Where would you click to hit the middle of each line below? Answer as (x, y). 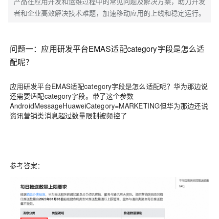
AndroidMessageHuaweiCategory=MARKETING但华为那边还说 (109, 106)
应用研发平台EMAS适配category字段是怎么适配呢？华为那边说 (109, 86)
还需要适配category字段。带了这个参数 (72, 96)
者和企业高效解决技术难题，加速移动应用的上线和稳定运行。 (109, 13)
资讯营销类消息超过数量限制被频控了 (68, 115)
